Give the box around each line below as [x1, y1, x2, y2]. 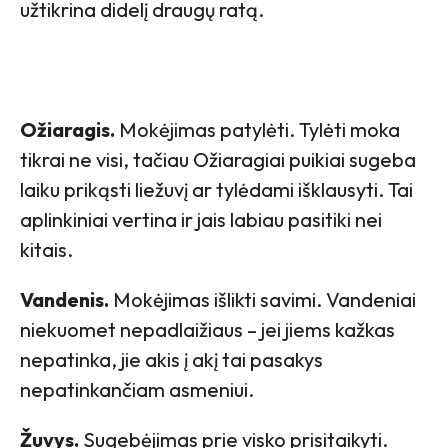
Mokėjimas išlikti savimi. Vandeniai [109, 286, 416, 312]
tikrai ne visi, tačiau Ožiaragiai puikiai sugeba [20, 146, 416, 172]
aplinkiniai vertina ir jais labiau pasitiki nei [20, 206, 382, 232]
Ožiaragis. [20, 116, 115, 142]
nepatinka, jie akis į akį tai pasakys [20, 346, 323, 372]
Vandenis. [20, 286, 109, 312]
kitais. [20, 236, 73, 262]
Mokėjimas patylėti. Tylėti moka [115, 116, 400, 142]
